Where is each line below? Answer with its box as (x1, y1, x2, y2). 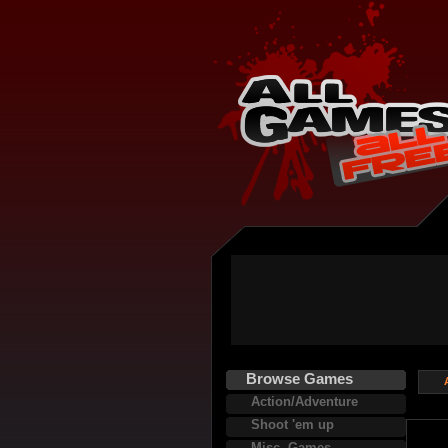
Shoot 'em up (251, 417, 334, 432)
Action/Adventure (251, 394, 358, 409)
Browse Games (246, 370, 353, 387)
